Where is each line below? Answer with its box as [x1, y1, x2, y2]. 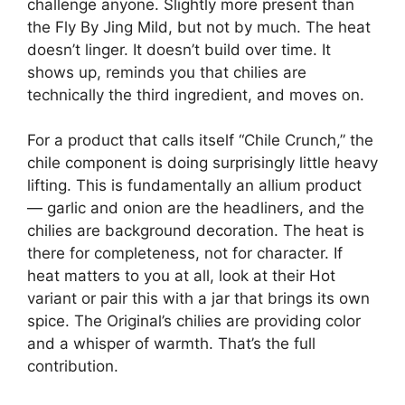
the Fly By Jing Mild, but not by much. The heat [27, 17, 371, 36]
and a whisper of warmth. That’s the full [27, 334, 316, 353]
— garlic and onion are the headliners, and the [27, 199, 364, 218]
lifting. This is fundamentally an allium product [27, 176, 362, 195]
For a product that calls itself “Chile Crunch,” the [27, 131, 373, 150]
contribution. [27, 357, 118, 376]
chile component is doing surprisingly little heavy [27, 154, 378, 173]
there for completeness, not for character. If [27, 244, 343, 263]
